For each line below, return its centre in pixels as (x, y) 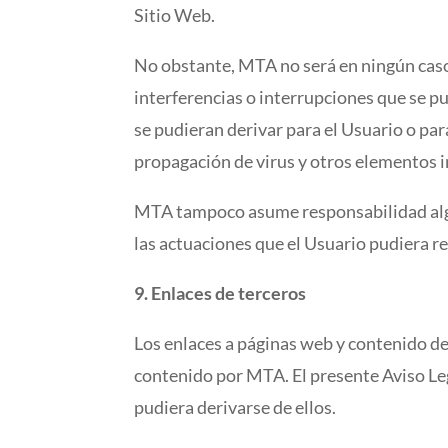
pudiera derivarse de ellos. (235, 407)
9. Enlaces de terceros (220, 293)
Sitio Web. (175, 15)
